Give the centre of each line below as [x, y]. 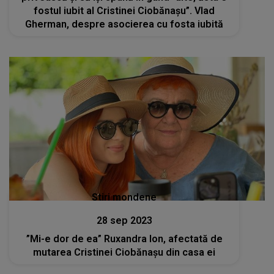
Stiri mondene [124, 198]
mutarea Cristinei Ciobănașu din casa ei [124, 253]
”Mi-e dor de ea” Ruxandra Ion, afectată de [124, 239]
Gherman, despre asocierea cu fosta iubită [124, 24]
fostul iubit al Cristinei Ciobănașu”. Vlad [124, 11]
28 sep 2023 [124, 221]
